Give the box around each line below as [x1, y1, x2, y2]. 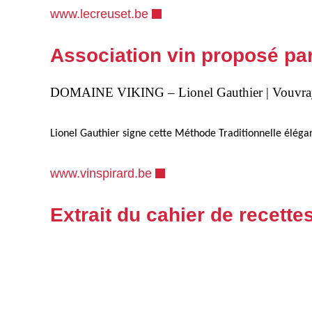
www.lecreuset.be [50, 6, 148, 21]
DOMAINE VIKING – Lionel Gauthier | [50, 84, 272, 100]
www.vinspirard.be [50, 166, 152, 180]
